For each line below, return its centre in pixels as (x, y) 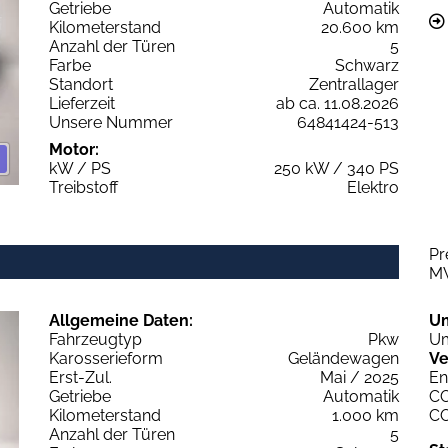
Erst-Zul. (80, 377)
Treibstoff (83, 187)
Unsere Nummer (111, 122)
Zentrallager (354, 84)
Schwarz (367, 65)
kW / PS (80, 168)
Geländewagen (343, 358)
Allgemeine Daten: (121, 320)
